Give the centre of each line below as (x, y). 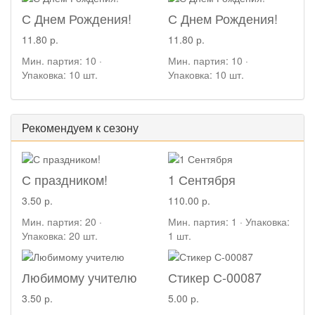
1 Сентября (202, 179)
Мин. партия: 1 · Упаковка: (229, 221)
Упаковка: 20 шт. (60, 235)
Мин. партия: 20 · (62, 221)
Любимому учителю (79, 277)
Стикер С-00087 (215, 277)
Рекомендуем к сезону (80, 127)
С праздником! (65, 179)
